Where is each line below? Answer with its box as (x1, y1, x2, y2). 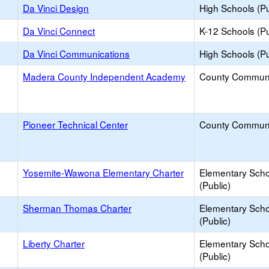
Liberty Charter (23, 237, 85, 250)
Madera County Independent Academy (23, 70, 186, 83)
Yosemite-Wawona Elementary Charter (23, 166, 184, 179)
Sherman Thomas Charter (23, 201, 131, 214)
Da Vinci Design (23, 1, 89, 14)
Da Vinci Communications (23, 47, 130, 60)
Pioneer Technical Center (23, 118, 128, 131)
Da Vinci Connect (23, 24, 95, 37)
